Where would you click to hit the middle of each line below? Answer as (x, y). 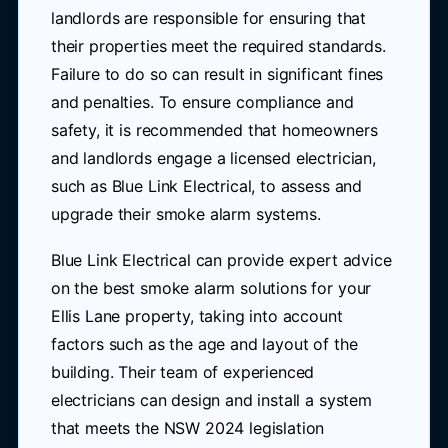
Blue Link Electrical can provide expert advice (221, 260)
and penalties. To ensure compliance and (202, 102)
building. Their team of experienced (182, 372)
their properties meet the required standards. (218, 46)
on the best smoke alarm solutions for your (211, 288)
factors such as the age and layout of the (204, 344)
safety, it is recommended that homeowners (214, 130)
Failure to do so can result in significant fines (217, 74)
